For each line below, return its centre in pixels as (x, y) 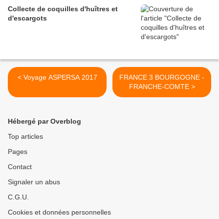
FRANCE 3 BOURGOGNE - (162, 77)
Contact (20, 167)
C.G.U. (18, 197)
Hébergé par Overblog (44, 121)
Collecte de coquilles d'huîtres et (63, 9)
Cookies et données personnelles (59, 212)
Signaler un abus (34, 182)
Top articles (25, 137)
